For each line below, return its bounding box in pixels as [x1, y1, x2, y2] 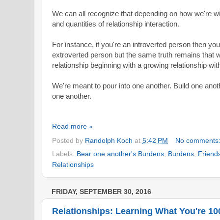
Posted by [52, 136, 85, 144]
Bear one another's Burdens [77, 150, 164, 158]
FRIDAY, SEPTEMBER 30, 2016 [52, 188, 151, 196]
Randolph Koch [85, 136, 133, 144]
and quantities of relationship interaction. [52, 19, 181, 28]
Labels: [52, 150, 77, 158]
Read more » [52, 122, 93, 130]
